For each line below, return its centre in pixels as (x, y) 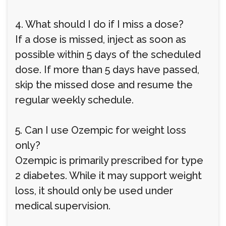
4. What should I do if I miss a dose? (99, 24)
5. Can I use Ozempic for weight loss (101, 130)
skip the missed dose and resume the (104, 85)
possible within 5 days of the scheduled (108, 54)
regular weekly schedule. (74, 100)
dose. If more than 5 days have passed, (107, 70)
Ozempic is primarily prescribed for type (109, 160)
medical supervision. (63, 206)
